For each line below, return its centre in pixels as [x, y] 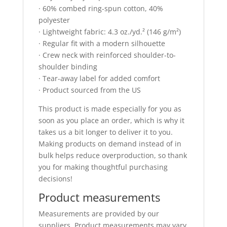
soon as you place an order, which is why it [111, 120]
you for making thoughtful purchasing [103, 167]
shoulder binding [68, 66]
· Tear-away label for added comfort [99, 78]
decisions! [55, 178]
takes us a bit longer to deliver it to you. [105, 132]
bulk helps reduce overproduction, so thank [112, 155]
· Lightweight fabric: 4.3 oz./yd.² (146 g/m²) [109, 31]
